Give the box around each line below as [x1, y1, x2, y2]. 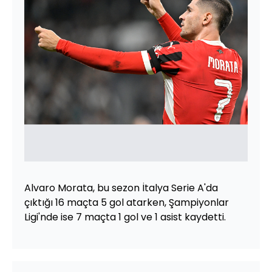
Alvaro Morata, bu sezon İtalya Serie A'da [24, 180, 218, 195]
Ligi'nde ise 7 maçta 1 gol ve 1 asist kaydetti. [24, 209, 226, 224]
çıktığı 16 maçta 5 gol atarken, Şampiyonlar [24, 195, 229, 209]
